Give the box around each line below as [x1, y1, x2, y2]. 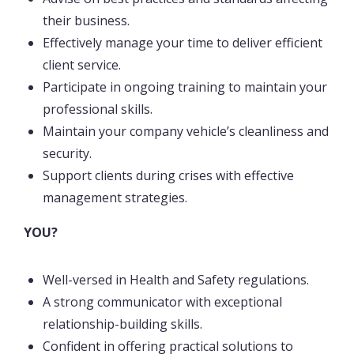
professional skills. [43, 100, 153, 119]
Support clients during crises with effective [43, 167, 294, 185]
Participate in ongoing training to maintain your [43, 78, 327, 96]
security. [43, 145, 92, 163]
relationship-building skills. [43, 315, 202, 333]
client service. [43, 56, 121, 74]
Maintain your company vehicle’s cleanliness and [43, 122, 329, 141]
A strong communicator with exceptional [43, 293, 282, 311]
